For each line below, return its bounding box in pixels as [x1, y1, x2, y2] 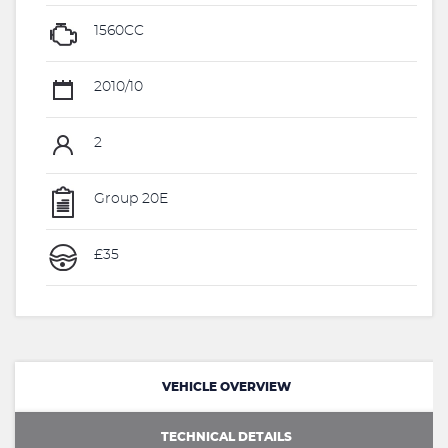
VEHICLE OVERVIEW [162, 380, 291, 393]
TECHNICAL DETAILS [161, 430, 292, 443]
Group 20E [90, 192, 168, 207]
